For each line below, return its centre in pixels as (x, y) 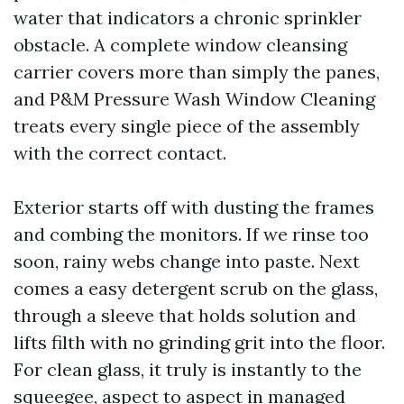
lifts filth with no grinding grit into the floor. (199, 342)
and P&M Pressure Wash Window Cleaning (194, 99)
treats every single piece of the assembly (187, 126)
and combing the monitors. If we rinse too (191, 234)
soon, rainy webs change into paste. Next (187, 261)
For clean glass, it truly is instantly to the (188, 369)
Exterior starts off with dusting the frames (194, 207)
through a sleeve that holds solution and (185, 315)
